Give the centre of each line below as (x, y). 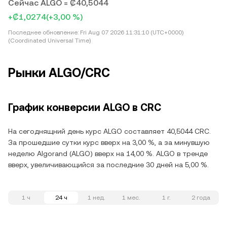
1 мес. (131, 198)
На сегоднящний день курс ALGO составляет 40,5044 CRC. (109, 131)
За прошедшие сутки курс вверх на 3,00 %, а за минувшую (109, 142)
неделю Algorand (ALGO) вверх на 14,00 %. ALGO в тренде (108, 154)
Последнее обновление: (43, 32)
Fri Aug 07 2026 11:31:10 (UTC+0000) (131, 32)
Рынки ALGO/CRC (59, 73)
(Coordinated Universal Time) (49, 41)
